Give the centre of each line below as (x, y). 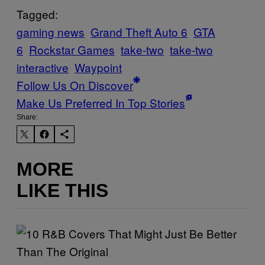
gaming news (51, 31)
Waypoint (98, 67)
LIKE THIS (62, 191)
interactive (43, 67)
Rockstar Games (72, 49)
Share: (27, 117)
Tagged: (37, 14)
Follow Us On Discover (75, 85)
